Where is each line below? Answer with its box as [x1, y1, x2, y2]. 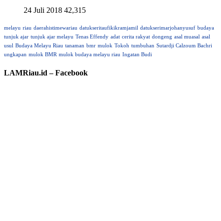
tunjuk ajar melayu [31, 34, 74, 40]
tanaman [65, 43, 84, 49]
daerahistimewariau [34, 25, 77, 31]
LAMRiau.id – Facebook [4, 69, 88, 77]
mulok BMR [29, 52, 57, 58]
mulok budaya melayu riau [59, 52, 120, 58]
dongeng [152, 34, 172, 40]
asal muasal [174, 34, 200, 40]
